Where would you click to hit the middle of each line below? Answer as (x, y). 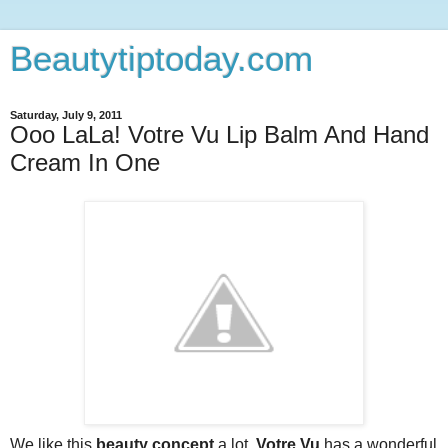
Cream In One (85, 162)
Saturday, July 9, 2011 (66, 115)
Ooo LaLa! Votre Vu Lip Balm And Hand (219, 134)
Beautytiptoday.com (161, 59)
